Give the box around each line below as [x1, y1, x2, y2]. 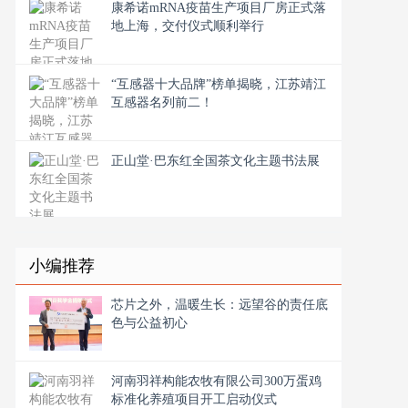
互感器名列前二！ [111, 96, 213, 109]
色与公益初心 [111, 316, 188, 330]
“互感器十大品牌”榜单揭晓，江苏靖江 [111, 77, 326, 91]
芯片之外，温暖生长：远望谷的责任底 [111, 298, 328, 311]
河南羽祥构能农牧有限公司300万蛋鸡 [111, 374, 321, 388]
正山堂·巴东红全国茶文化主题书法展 [111, 154, 320, 168]
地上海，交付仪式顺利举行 [111, 19, 264, 33]
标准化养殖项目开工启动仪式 [111, 393, 277, 406]
